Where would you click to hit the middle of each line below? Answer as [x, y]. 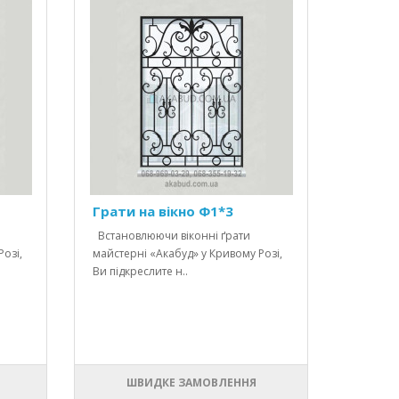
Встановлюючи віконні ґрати [172, 236]
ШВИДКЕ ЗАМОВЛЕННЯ [191, 383]
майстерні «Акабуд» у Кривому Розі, [188, 254]
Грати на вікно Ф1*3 [163, 212]
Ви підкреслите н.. [141, 272]
